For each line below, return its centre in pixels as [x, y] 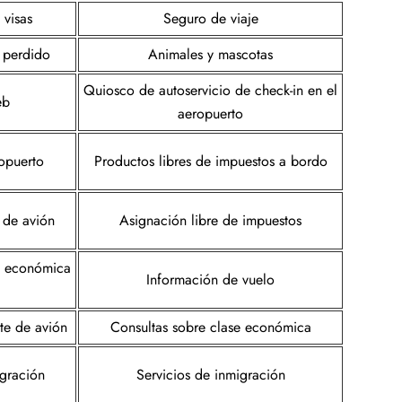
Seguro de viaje [210, 18]
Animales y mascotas [210, 54]
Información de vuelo [210, 279]
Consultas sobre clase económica [210, 327]
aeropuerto [210, 113]
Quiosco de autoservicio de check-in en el [210, 90]
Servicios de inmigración [210, 374]
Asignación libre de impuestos [210, 220]
